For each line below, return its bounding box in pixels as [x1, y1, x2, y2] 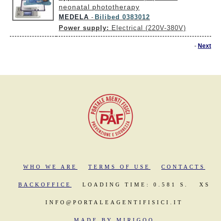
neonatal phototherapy [59, 3, 140, 11]
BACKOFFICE [18, 181, 72, 187]
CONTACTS [161, 163, 205, 170]
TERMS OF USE [88, 163, 150, 170]
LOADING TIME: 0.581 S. [82, 181, 188, 187]
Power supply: [59, 24, 111, 32]
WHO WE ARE [23, 163, 77, 170]
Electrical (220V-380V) [111, 24, 186, 32]
